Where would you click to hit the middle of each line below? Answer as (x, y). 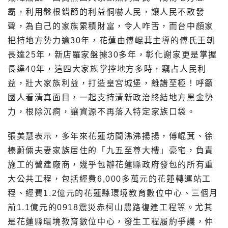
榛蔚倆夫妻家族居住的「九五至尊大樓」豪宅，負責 (111, 151)
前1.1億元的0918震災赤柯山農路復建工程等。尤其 (110, 208)
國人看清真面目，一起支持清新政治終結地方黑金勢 (111, 98)
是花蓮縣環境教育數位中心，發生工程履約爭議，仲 (111, 222)
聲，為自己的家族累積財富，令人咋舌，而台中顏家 (111, 26)
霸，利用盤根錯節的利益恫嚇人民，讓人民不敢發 (106, 12)
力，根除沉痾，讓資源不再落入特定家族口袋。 (102, 112)
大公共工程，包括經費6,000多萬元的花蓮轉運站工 (110, 179)
